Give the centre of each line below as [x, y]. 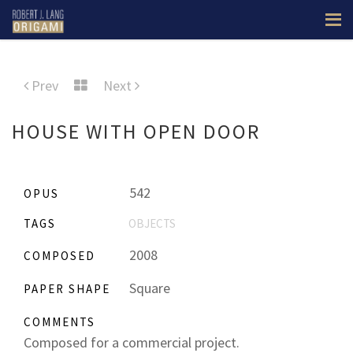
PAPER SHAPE [67, 289]
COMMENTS [59, 322]
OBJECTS [152, 223]
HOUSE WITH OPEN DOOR [136, 131]
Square [148, 288]
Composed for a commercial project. [132, 342]
